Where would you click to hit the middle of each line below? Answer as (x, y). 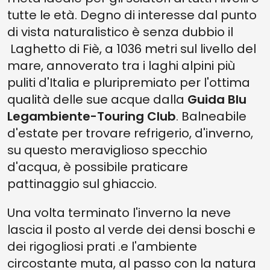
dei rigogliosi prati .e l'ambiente (102, 246)
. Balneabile (211, 116)
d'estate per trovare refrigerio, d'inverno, (130, 133)
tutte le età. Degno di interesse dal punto (132, 15)
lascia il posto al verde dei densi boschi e (131, 230)
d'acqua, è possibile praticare (98, 167)
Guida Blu (217, 99)
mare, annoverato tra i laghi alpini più (121, 66)
